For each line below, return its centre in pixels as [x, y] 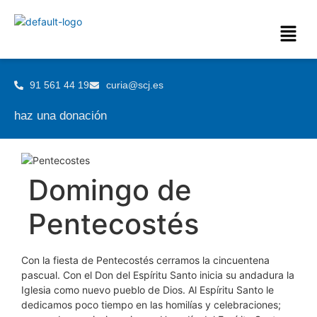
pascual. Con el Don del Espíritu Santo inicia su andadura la [158, 275]
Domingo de [110, 190]
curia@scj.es [134, 85]
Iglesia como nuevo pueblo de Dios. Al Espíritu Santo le [148, 290]
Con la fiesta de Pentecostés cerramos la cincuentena [145, 260]
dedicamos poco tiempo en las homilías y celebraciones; [151, 305]
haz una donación [60, 116]
